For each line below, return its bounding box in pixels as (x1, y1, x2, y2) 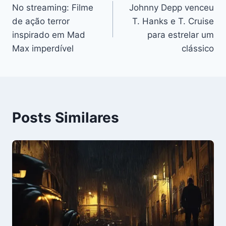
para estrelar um (147, 29, 214, 40)
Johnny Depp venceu (129, 2, 214, 13)
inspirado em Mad (12, 29, 85, 40)
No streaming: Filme (12, 2, 93, 13)
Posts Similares (12, 108, 119, 126)
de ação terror (12, 16, 70, 26)
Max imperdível (12, 43, 74, 53)
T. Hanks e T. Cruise (132, 16, 214, 26)
